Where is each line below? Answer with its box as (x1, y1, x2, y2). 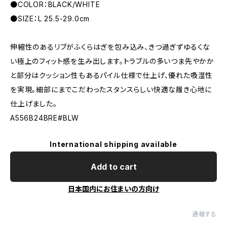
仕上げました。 (10, 99, 57, 108)
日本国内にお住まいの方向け (68, 184, 159, 193)
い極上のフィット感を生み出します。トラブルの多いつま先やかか (10, 57, 214, 65)
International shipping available (50, 140, 177, 148)
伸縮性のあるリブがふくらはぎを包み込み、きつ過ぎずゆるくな (10, 43, 211, 51)
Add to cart (90, 162, 137, 172)
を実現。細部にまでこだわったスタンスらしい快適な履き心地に (10, 85, 212, 94)
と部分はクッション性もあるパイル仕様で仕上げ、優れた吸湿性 (10, 71, 213, 80)
